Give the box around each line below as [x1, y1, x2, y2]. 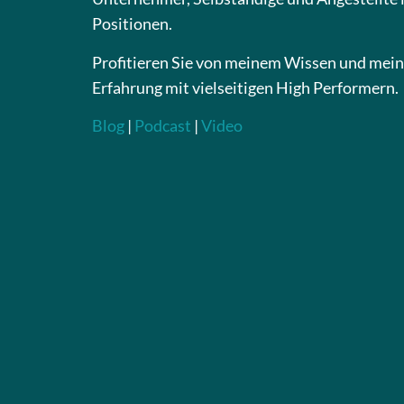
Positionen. [92, 14, 172, 34]
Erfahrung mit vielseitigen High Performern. [92, 77, 399, 97]
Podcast [134, 115, 191, 135]
